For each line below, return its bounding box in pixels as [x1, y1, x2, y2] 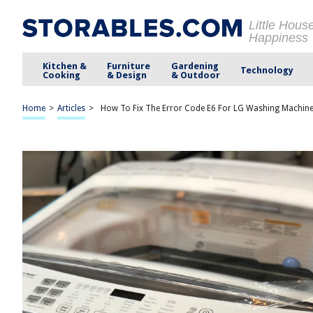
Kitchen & [43, 60, 87, 71]
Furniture [107, 60, 151, 71]
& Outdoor [170, 69, 220, 80]
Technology [240, 65, 293, 75]
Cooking [43, 69, 81, 80]
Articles [57, 103, 85, 113]
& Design [107, 69, 147, 80]
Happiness [249, 31, 308, 45]
